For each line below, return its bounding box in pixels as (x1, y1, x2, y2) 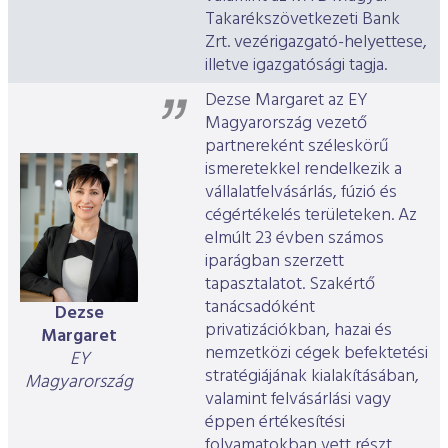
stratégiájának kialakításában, (205, 362, 419, 392)
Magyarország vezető (205, 109, 367, 139)
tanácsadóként (205, 293, 315, 323)
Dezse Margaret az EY (205, 86, 368, 116)
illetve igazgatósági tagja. (205, 51, 387, 81)
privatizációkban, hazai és (205, 316, 392, 346)
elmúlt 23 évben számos (205, 224, 384, 254)
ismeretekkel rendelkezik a (205, 155, 402, 185)
